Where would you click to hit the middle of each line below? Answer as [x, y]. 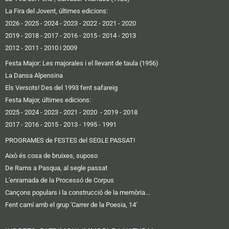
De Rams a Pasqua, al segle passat [56, 168]
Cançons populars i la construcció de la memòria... [77, 193]
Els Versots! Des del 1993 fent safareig [61, 88]
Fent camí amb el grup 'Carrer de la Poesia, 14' [71, 205]
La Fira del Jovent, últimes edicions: [56, 11]
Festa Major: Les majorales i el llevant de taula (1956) [82, 63]
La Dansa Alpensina [34, 76]
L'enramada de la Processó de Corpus [60, 180]
